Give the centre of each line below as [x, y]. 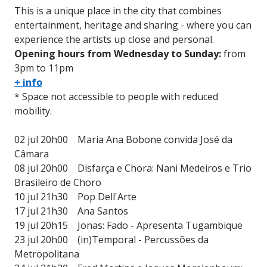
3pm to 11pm [44, 68]
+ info [28, 83]
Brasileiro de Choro [58, 183]
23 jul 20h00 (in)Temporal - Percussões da [111, 240]
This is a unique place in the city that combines [118, 11]
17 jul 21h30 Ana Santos [71, 211]
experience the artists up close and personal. [114, 40]
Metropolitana [47, 254]
